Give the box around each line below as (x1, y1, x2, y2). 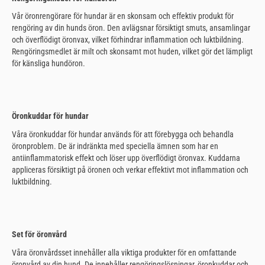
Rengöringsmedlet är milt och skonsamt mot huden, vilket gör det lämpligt (12, 47, 253, 57)
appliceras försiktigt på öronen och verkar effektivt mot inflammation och (12, 165, 248, 175)
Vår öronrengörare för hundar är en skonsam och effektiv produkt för (12, 11, 234, 21)
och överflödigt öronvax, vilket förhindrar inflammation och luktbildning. (12, 35, 244, 45)
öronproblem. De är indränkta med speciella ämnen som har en (12, 141, 218, 151)
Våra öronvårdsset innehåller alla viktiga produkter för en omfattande (12, 248, 237, 258)
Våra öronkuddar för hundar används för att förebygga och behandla (12, 130, 234, 140)
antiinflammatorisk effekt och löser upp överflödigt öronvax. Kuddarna (12, 153, 240, 163)
